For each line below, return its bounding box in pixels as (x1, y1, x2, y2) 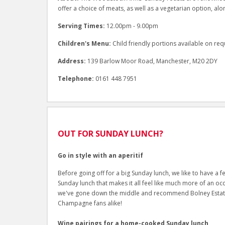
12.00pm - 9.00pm (106, 21, 158, 30)
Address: (57, 56, 87, 65)
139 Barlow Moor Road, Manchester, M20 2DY (87, 56, 217, 65)
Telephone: (57, 74, 95, 83)
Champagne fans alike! (57, 199, 122, 208)
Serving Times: (57, 21, 106, 30)
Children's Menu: (57, 39, 113, 48)
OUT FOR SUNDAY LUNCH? (57, 128, 163, 140)
